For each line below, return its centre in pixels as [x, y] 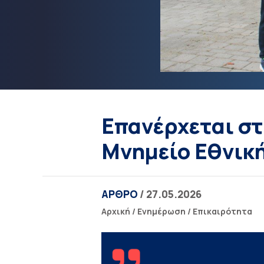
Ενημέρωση [161, 211]
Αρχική [116, 211]
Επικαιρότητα [222, 211]
